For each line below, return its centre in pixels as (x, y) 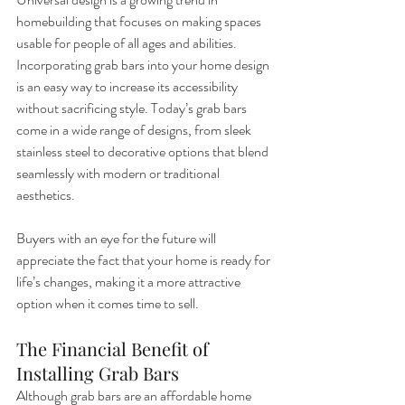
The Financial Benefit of (115, 348)
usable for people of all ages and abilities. (128, 43)
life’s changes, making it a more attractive (130, 282)
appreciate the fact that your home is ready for (145, 260)
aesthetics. (46, 195)
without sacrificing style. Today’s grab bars (133, 108)
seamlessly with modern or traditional (119, 173)
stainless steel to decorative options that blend (144, 151)
